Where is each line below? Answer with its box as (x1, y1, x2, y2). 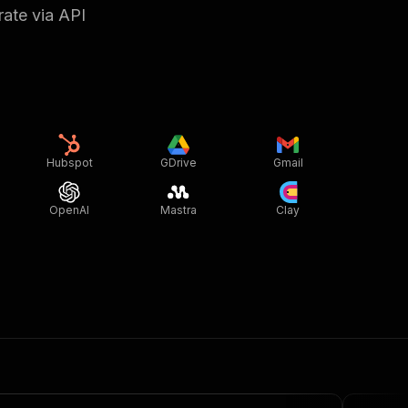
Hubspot (46, 155, 93, 169)
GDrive (160, 155, 197, 169)
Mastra (160, 202, 197, 217)
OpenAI (49, 202, 89, 217)
